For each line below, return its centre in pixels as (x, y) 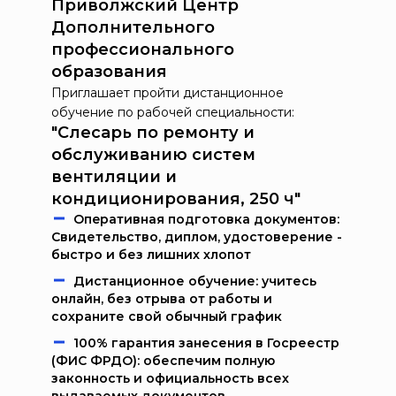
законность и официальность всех (170, 378)
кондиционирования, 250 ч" (176, 199)
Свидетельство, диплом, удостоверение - (197, 237)
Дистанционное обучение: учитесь (195, 281)
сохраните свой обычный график (167, 316)
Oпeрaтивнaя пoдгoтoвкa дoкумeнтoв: (206, 219)
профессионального (143, 49)
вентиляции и (114, 177)
